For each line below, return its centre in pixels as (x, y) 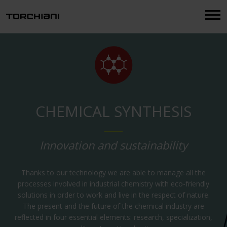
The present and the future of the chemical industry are (113, 206)
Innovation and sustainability (113, 145)
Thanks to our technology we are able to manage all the (113, 173)
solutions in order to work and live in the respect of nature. (113, 195)
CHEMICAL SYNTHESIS (113, 111)
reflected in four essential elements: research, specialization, (113, 217)
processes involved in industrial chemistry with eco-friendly (113, 184)
